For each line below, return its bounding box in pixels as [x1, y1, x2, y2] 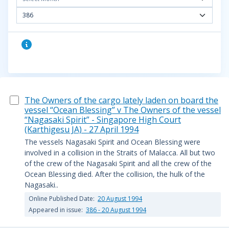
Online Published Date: [29, 194, 96, 203]
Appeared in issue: [29, 205, 84, 214]
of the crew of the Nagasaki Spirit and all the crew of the [25, 158, 212, 168]
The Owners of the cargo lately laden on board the [25, 95, 218, 106]
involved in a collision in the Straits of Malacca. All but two [25, 148, 215, 157]
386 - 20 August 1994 [86, 205, 146, 214]
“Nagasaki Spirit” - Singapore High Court [25, 114, 181, 125]
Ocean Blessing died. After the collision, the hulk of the [25, 169, 205, 179]
